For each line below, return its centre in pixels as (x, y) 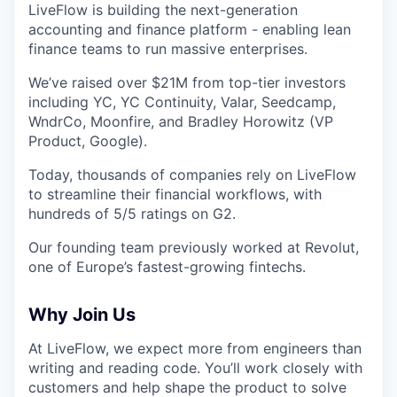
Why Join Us (82, 315)
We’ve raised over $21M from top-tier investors (187, 83)
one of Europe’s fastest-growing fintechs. (167, 267)
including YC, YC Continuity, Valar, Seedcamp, (182, 102)
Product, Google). (88, 141)
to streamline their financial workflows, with (175, 195)
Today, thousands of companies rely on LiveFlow (192, 175)
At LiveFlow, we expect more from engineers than (195, 349)
